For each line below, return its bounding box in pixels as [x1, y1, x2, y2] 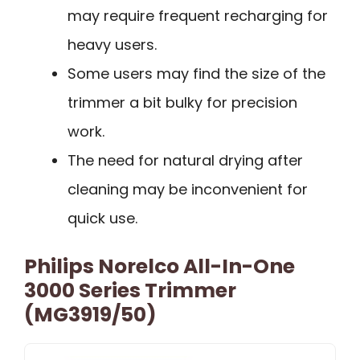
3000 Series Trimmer [24, 276, 236, 305]
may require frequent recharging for [67, 6, 328, 27]
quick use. [67, 208, 137, 229]
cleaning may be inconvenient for [67, 179, 308, 200]
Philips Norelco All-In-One [24, 252, 295, 281]
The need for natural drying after [67, 150, 303, 171]
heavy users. [67, 35, 157, 55]
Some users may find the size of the [67, 63, 325, 84]
